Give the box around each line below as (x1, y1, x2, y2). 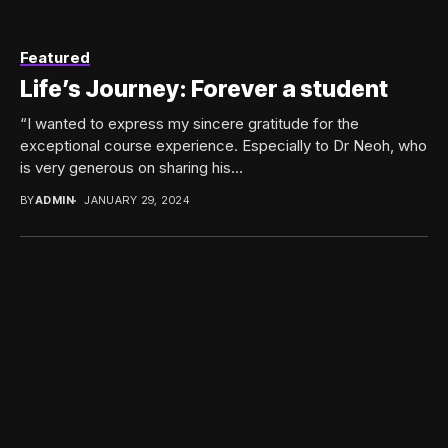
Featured (20, 48, 90, 68)
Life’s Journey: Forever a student (20, 75, 388, 104)
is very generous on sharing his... (20, 158, 243, 178)
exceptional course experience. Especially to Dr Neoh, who (20, 136, 427, 156)
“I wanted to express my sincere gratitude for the (20, 114, 359, 134)
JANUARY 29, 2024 (84, 193, 190, 208)
